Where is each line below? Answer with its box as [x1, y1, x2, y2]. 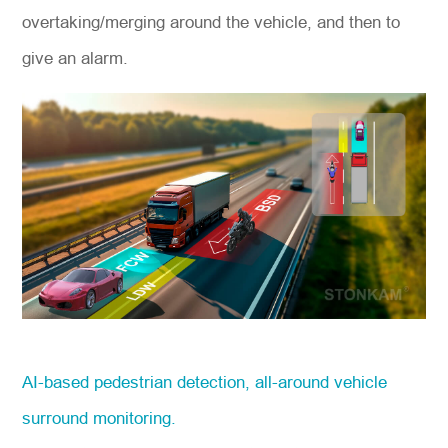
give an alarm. [22, 48, 129, 68]
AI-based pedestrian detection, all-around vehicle [22, 373, 388, 393]
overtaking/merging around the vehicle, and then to [22, 12, 401, 32]
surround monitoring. [22, 409, 177, 429]
